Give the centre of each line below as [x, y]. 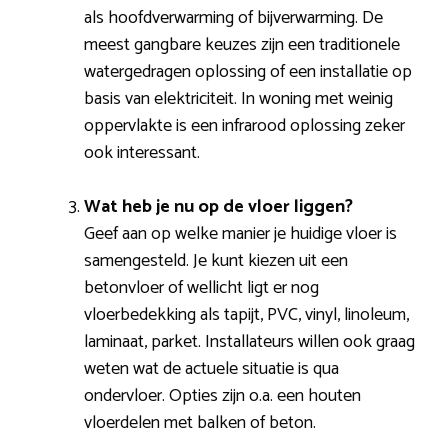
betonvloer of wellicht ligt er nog [201, 288]
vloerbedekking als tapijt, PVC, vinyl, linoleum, [246, 315]
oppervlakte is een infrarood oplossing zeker [244, 126]
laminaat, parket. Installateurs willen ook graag [249, 342]
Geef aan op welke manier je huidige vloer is [240, 234]
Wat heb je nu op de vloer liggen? [218, 207]
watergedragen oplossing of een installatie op [248, 72]
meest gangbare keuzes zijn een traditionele [242, 45]
